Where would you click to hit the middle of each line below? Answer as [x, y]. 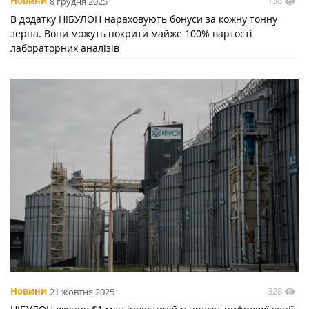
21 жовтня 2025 [82, 291]
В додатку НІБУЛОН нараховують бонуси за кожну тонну [144, 19]
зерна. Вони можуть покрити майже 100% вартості [131, 34]
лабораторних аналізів [65, 48]
